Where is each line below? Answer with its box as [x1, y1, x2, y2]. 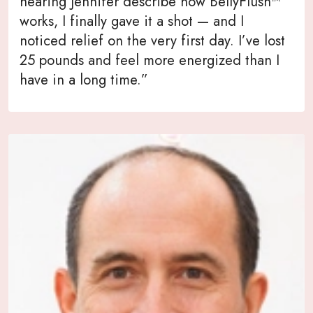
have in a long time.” [20, 68, 148, 90]
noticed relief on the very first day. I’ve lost [20, 29, 285, 51]
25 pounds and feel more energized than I [20, 49, 279, 71]
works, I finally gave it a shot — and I [20, 10, 244, 31]
